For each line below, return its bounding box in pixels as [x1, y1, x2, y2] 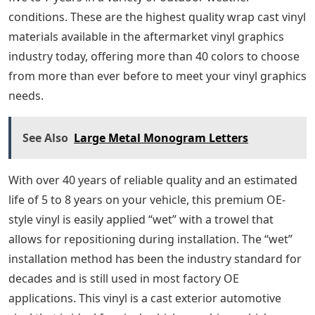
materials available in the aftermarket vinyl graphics [8, 29, 284, 45]
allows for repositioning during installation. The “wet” [8, 231, 292, 247]
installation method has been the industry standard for [8, 251, 302, 267]
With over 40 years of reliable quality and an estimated [8, 172, 297, 188]
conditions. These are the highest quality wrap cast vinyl [8, 9, 306, 25]
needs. [8, 88, 44, 104]
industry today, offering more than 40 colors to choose [8, 49, 300, 65]
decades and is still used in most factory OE [8, 271, 239, 287]
